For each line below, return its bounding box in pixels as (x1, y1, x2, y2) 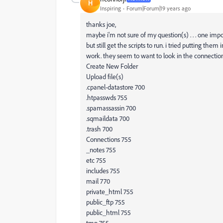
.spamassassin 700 (86, 104, 136, 112)
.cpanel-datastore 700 (86, 83, 145, 91)
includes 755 (86, 166, 120, 175)
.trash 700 (86, 124, 112, 133)
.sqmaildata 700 (86, 114, 129, 122)
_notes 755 (86, 145, 116, 154)
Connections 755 (86, 135, 131, 143)
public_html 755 (86, 208, 131, 217)
